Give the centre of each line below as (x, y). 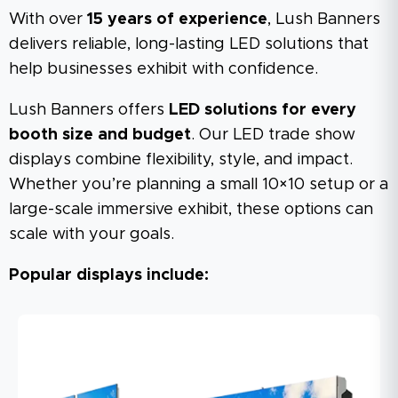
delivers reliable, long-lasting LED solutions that (189, 44)
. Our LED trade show (273, 135)
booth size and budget (100, 135)
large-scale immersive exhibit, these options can (191, 209)
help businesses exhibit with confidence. (163, 69)
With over (48, 19)
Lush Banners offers (89, 110)
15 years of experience (177, 19)
